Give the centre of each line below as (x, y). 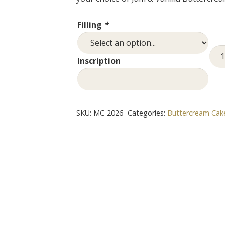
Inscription (99, 61)
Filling (91, 24)
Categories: (147, 113)
